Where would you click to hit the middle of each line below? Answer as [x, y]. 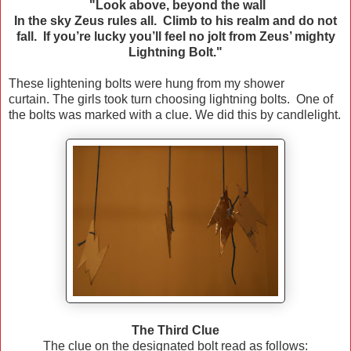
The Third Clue [175, 331]
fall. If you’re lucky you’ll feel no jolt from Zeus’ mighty [175, 37]
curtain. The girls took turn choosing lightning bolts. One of [171, 100]
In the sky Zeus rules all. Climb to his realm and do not [175, 21]
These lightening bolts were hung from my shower [147, 84]
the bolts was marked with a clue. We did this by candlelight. [175, 115]
